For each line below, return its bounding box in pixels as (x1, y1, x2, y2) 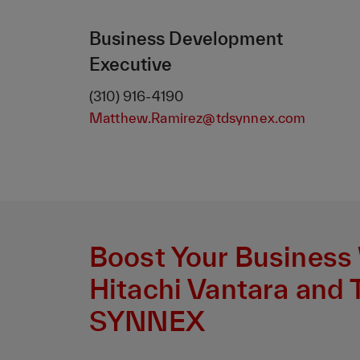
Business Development (89, 28, 284, 49)
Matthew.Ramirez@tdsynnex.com (89, 110, 306, 126)
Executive (89, 54, 173, 75)
